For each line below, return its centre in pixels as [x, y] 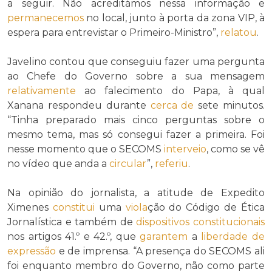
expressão [32, 251]
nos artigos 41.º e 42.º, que [74, 237]
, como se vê [236, 149]
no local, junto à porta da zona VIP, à [174, 18]
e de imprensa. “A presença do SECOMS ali [160, 251]
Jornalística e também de [72, 222]
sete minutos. [229, 106]
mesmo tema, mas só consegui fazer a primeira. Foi [136, 135]
